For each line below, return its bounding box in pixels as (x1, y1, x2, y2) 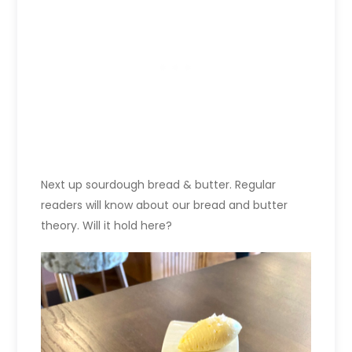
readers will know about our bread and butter (41, 196, 288, 213)
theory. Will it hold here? (41, 217, 173, 233)
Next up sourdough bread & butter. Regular (41, 176, 277, 192)
